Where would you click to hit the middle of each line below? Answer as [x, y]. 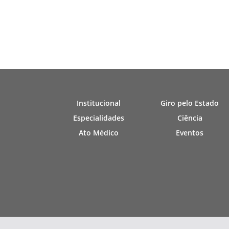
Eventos [190, 132]
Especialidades [99, 118]
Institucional [99, 103]
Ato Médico [99, 132]
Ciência [190, 118]
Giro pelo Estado [190, 103]
